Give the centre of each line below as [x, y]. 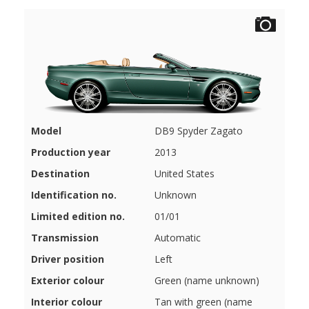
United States [185, 174]
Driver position [68, 259]
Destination [60, 174]
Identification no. [74, 195]
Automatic [178, 238]
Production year [71, 152]
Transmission [65, 238]
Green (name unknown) [207, 281]
